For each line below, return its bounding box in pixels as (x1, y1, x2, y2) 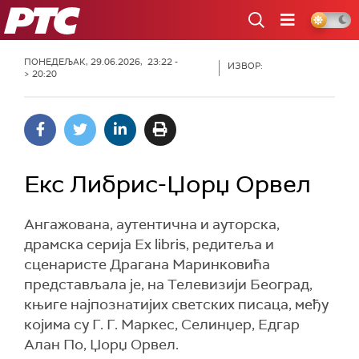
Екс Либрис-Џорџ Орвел (24, 168, 311, 200)
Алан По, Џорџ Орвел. (24, 335, 179, 354)
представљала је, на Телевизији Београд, (24, 275, 313, 294)
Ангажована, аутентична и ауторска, (24, 215, 280, 234)
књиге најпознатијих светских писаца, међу (24, 295, 329, 314)
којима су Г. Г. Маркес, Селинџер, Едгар (24, 315, 300, 334)
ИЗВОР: (228, 60, 264, 71)
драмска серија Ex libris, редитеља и (24, 235, 274, 254)
